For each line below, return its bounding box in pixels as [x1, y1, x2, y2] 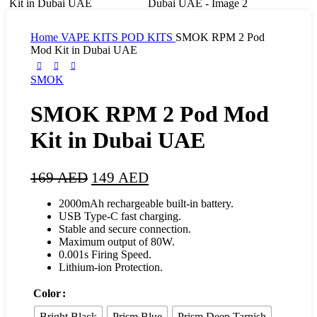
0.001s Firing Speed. [59, 248, 151, 260]
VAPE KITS [61, 31, 121, 43]
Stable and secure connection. [59, 222, 191, 235]
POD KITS [121, 31, 175, 43]
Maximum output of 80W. [59, 235, 175, 248]
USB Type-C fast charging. [59, 209, 181, 222]
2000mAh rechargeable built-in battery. [59, 197, 234, 209]
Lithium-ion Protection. [59, 260, 163, 273]
